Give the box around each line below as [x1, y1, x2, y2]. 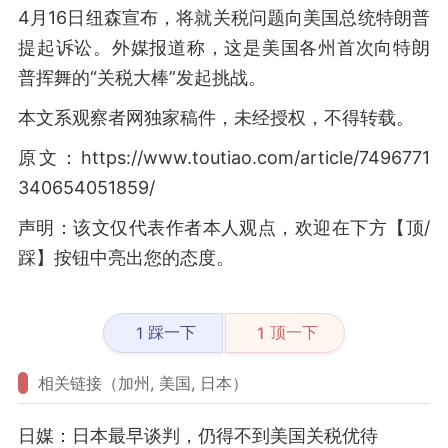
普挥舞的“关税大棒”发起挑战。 [18, 67, 266, 88]
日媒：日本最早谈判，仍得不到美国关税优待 [18, 425, 378, 446]
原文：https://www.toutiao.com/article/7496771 [18, 147, 430, 168]
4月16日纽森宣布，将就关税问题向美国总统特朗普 [18, 7, 430, 28]
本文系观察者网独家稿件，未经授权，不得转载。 [18, 107, 414, 128]
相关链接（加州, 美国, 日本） [38, 373, 248, 393]
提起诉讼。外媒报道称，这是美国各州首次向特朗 [18, 37, 430, 58]
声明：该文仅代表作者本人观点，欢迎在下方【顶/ [18, 217, 430, 238]
